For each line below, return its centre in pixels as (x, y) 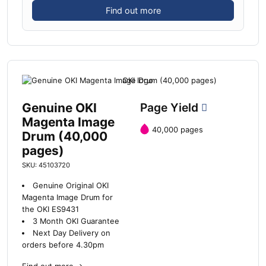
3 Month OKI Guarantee (76, 221)
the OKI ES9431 (50, 210)
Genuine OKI (59, 108)
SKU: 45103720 (46, 165)
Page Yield (171, 108)
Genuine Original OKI (70, 186)
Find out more (133, 10)
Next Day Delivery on (71, 233)
